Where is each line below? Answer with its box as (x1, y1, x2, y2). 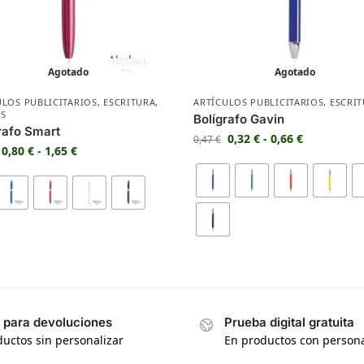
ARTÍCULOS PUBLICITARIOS (193, 96, 324, 109)
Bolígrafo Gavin (193, 111, 285, 128)
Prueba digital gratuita (224, 314, 354, 331)
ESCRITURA (103, 96, 156, 109)
